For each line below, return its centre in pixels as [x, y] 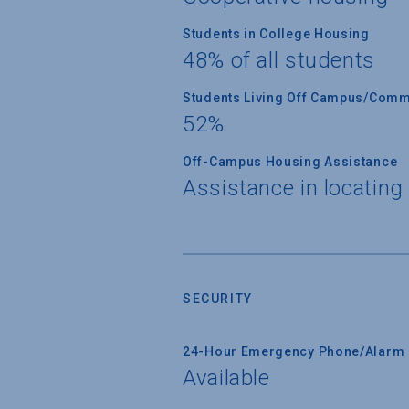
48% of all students [279, 60]
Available [226, 378]
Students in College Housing [276, 33]
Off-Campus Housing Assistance [290, 161]
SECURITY [218, 298]
